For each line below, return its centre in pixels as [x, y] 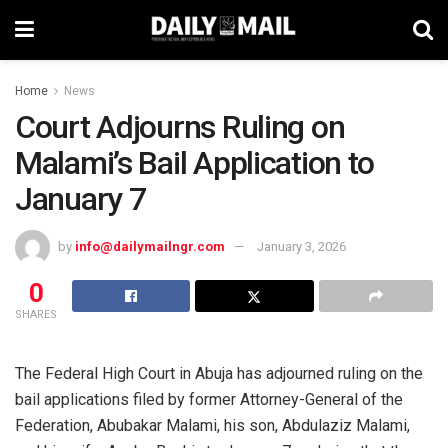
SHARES [36, 314]
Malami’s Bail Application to [195, 163]
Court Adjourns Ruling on [180, 127]
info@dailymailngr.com [150, 246]
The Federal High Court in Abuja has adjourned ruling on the [219, 373]
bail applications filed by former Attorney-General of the [209, 399]
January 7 [80, 199]
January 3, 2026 [301, 246]
